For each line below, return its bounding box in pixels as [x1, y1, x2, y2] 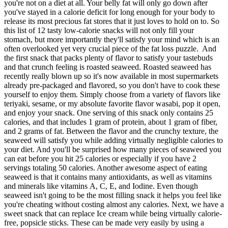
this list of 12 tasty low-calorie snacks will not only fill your [4, 26, 194, 35]
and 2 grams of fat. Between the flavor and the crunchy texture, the [4, 127, 218, 136]
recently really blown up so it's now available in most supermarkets [4, 72, 218, 81]
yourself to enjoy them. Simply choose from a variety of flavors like [4, 90, 220, 99]
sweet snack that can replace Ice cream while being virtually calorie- [4, 209, 222, 218]
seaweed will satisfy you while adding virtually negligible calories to [4, 136, 223, 145]
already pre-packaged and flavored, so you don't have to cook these [4, 81, 220, 90]
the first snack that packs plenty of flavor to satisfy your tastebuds [4, 53, 213, 63]
